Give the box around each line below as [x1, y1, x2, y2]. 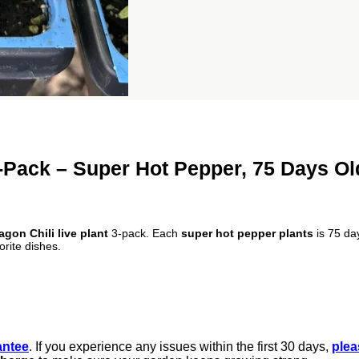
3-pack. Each [108, 226, 181, 240]
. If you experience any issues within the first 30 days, [29, 339, 332, 353]
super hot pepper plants [181, 226, 313, 240]
